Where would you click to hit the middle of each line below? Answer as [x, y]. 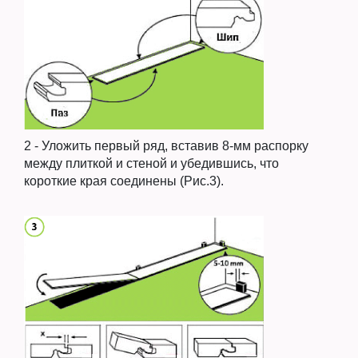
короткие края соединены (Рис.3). [124, 181]
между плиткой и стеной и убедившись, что [151, 163]
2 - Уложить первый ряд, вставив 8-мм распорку [166, 145]
